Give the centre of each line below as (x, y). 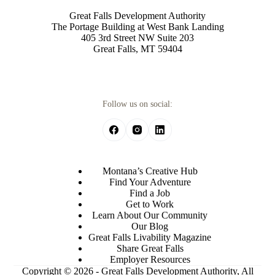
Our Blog (150, 226)
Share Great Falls (150, 248)
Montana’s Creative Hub (150, 171)
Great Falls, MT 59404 (137, 49)
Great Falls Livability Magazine (150, 237)
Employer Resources (150, 259)
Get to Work (150, 204)
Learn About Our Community (150, 215)
